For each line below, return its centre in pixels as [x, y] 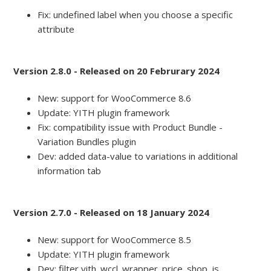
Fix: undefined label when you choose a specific [135, 15]
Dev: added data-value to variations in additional [138, 156]
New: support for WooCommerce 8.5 [115, 240]
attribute [56, 29]
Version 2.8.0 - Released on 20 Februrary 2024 [117, 71]
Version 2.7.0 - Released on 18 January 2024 [112, 213]
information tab [70, 171]
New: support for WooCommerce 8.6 [115, 98]
